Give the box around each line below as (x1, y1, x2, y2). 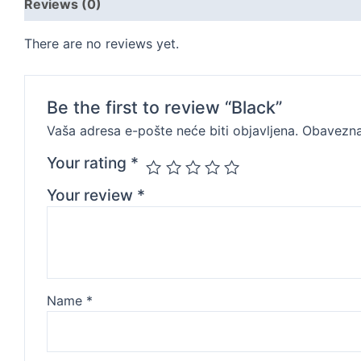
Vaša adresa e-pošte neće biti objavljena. (46, 122, 298, 139)
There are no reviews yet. (24, 35, 179, 52)
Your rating (46, 153, 131, 173)
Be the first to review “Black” (46, 97, 282, 118)
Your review (46, 185, 137, 205)
